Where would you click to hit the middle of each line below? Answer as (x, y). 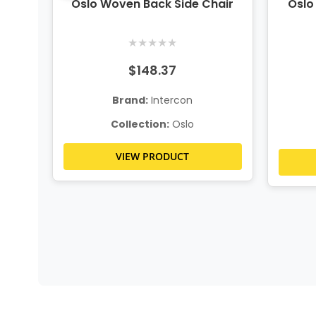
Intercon (171, 100)
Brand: (130, 100)
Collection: (140, 124)
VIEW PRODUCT (153, 156)
